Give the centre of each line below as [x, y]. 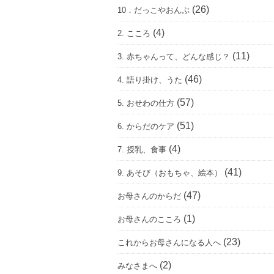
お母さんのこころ [149, 219]
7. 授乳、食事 [142, 150]
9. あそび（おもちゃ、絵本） [170, 173]
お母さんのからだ [149, 196]
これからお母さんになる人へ [169, 243]
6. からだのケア [146, 126]
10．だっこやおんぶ [154, 10]
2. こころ [134, 33]
